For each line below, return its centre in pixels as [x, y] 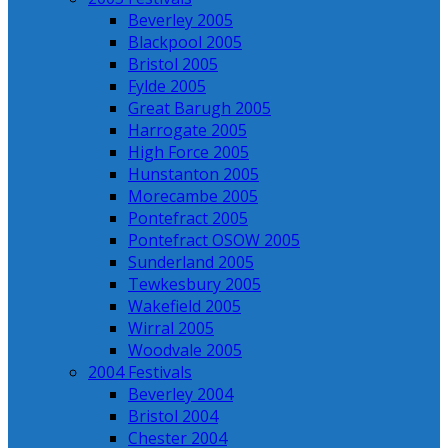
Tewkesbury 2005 [194, 284]
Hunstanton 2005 [193, 174]
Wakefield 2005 [184, 306]
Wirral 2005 [171, 328]
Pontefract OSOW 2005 [214, 240]
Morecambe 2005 [193, 196]
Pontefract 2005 [188, 218]
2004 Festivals [140, 372]
